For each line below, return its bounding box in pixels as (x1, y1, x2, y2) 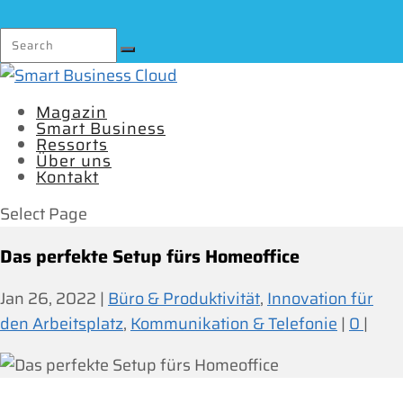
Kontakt (36, 164, 99, 190)
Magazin (36, 99, 107, 125)
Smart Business (36, 115, 166, 141)
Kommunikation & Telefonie (130, 310, 337, 336)
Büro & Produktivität (108, 285, 260, 311)
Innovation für (267, 285, 373, 311)
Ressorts (36, 131, 108, 157)
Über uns (36, 148, 112, 174)
